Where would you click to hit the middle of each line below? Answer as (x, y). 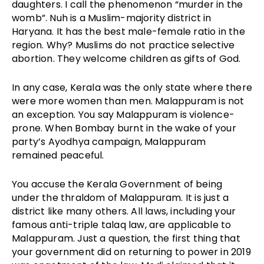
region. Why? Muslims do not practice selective (123, 45)
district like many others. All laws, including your (124, 212)
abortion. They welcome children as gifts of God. (126, 59)
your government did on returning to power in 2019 (131, 252)
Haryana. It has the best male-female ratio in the (128, 32)
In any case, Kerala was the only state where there (132, 88)
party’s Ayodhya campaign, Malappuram (109, 142)
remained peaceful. (58, 156)
